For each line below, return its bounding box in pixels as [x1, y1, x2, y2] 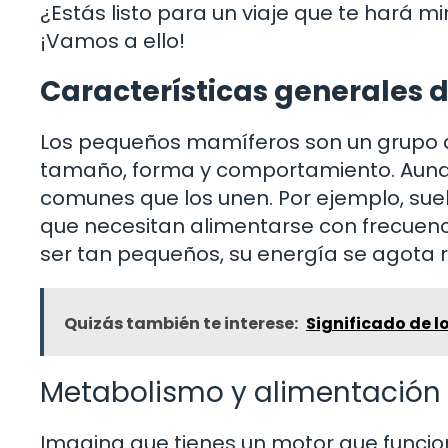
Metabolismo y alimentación [40, 372, 441, 412]
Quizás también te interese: [64, 311, 298, 335]
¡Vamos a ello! [40, 26, 185, 55]
